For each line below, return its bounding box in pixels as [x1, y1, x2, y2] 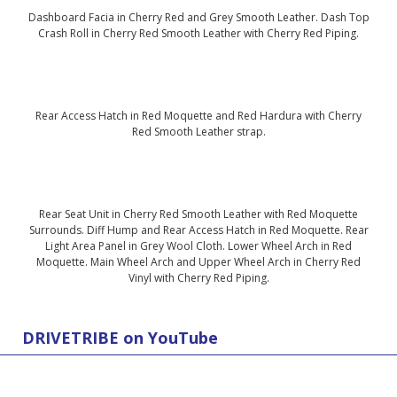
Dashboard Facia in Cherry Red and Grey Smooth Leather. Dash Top [27, 10, 370, 26]
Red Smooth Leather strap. [131, 124, 266, 140]
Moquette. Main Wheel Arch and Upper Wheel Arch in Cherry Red [36, 254, 361, 270]
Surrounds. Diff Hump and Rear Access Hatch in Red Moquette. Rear [28, 222, 369, 238]
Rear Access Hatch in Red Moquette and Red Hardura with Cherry [35, 108, 362, 124]
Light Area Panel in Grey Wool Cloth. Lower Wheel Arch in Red [45, 238, 352, 254]
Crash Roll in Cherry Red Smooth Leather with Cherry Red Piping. [38, 26, 359, 42]
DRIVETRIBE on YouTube [22, 327, 218, 349]
